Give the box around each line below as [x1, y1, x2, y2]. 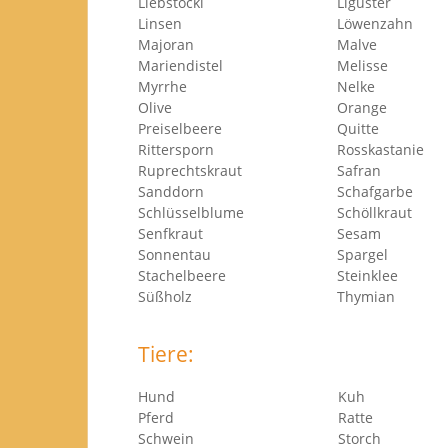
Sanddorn [138, 182, 204, 201]
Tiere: [138, 340, 194, 368]
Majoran [138, 35, 194, 54]
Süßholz [138, 287, 192, 306]
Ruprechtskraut [138, 161, 242, 180]
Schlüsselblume [138, 203, 244, 222]
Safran [337, 161, 381, 180]
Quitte [337, 119, 379, 138]
